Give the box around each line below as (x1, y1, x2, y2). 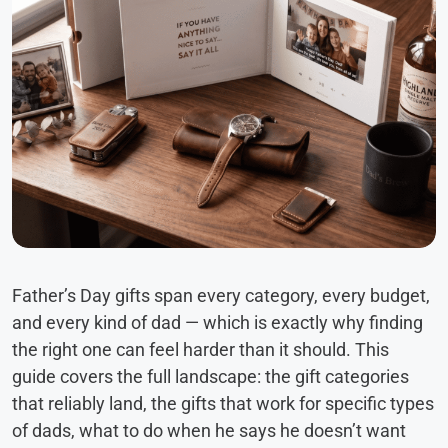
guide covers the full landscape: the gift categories (12, 366, 409, 388)
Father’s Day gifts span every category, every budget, (12, 285, 430, 307)
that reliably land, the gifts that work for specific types (12, 393, 434, 415)
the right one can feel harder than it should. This (12, 339, 389, 361)
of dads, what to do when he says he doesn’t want (12, 420, 406, 442)
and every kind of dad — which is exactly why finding (12, 312, 423, 334)
